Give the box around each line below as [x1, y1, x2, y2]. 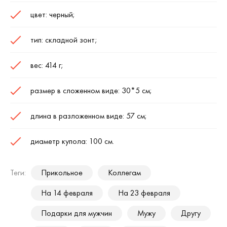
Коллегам [108, 167, 141, 178]
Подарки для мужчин [41, 207, 112, 218]
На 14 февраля [41, 187, 93, 198]
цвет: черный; [30, 9, 75, 20]
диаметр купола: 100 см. [30, 135, 114, 146]
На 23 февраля [118, 187, 170, 198]
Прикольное [41, 167, 83, 178]
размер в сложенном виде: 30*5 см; [30, 85, 152, 96]
